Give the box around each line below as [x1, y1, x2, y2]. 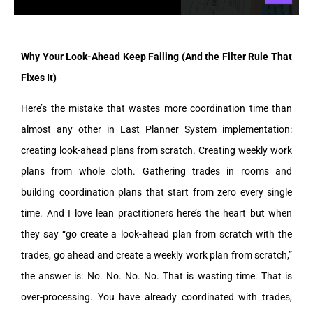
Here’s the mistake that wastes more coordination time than [21, 102, 292, 114]
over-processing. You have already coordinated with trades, [21, 291, 292, 303]
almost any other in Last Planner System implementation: [21, 123, 292, 135]
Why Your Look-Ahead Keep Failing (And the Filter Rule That [21, 50, 292, 62]
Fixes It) [21, 71, 57, 83]
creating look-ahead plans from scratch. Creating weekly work [21, 144, 292, 156]
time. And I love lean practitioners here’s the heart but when [21, 207, 292, 219]
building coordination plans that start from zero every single [21, 186, 292, 198]
